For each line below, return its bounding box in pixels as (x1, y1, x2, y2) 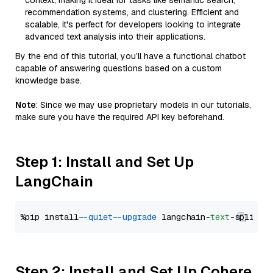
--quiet (83, 211, 113, 222)
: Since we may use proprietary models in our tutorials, (36, 99, 251, 110)
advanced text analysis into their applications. (25, 31, 205, 42)
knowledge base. (15, 75, 82, 86)
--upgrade (118, 211, 157, 222)
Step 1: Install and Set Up (15, 152, 194, 171)
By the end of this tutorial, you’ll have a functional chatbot (15, 51, 246, 62)
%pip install (20, 211, 83, 222)
